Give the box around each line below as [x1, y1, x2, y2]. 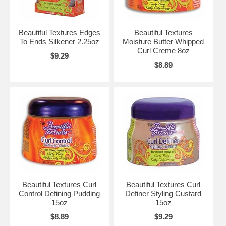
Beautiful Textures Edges [18, 28, 100, 37]
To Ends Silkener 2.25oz [19, 37, 99, 46]
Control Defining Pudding [19, 189, 100, 198]
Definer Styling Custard [125, 189, 202, 198]
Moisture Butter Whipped [123, 37, 204, 46]
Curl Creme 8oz [137, 46, 190, 55]
